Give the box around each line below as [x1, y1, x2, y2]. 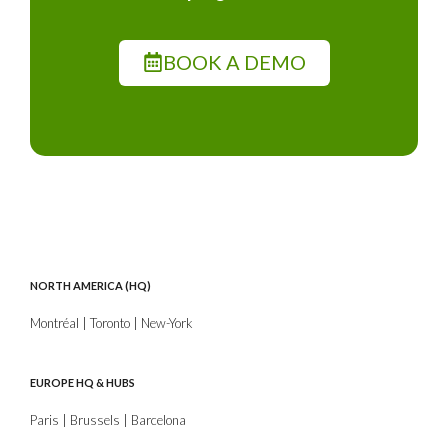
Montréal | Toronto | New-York [30, 314, 193, 331]
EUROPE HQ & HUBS [30, 375, 135, 389]
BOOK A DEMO [162, 49, 306, 74]
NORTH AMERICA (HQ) [30, 278, 151, 292]
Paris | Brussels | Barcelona [30, 411, 186, 428]
